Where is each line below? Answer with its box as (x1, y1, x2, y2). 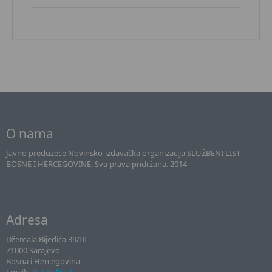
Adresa (6, 211, 48, 228)
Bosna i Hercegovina (6, 256, 80, 267)
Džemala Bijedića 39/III (6, 234, 87, 245)
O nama (6, 125, 53, 142)
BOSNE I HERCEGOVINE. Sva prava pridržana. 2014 (6, 158, 187, 169)
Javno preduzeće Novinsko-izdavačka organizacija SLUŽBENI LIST (6, 148, 240, 158)
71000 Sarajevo (6, 245, 60, 256)
